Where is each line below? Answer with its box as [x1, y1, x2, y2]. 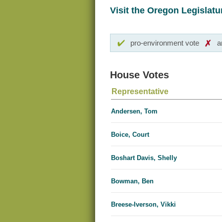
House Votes [110, 69, 169, 81]
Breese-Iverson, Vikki [111, 201, 176, 209]
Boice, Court [111, 131, 149, 139]
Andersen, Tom [111, 108, 158, 115]
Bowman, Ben [111, 177, 154, 185]
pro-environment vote [130, 39, 199, 48]
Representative [111, 87, 168, 96]
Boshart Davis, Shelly [111, 154, 177, 162]
